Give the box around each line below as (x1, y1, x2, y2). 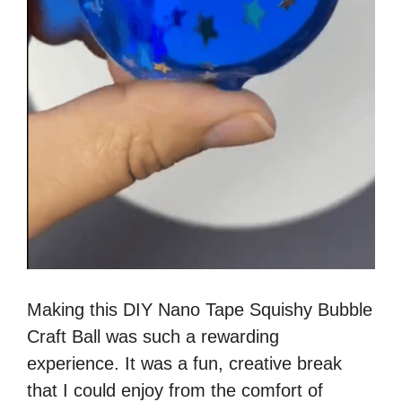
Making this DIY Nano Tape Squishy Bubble (27, 300, 372, 320)
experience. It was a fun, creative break (27, 354, 342, 374)
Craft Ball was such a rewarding (27, 327, 279, 347)
